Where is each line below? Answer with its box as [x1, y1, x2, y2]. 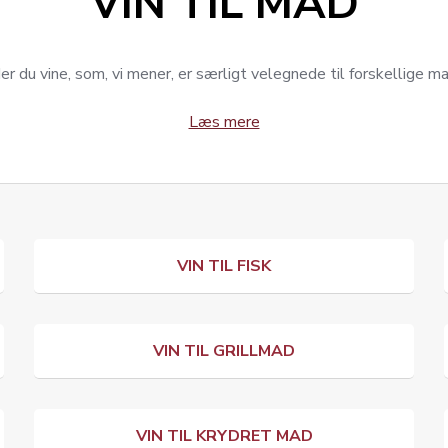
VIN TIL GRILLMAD [153, 340, 295, 362]
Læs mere [188, 111, 260, 133]
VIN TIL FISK [177, 255, 271, 277]
